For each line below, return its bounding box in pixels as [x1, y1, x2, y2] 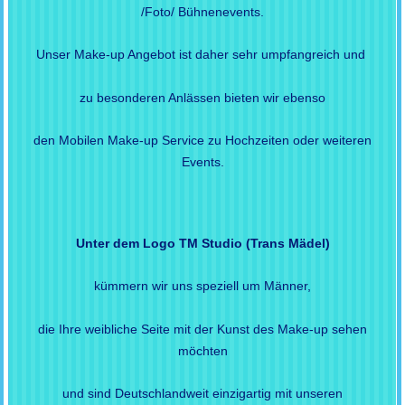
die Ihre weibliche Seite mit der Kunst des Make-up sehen [38, 321, 367, 336]
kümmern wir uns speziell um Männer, [94, 278, 311, 294]
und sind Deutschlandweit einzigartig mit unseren [62, 385, 343, 400]
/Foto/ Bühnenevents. [141, 4, 264, 19]
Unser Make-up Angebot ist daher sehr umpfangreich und [36, 47, 369, 62]
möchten [177, 343, 228, 358]
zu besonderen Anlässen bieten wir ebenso [80, 89, 325, 105]
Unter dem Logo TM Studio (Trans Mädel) [75, 235, 330, 250]
